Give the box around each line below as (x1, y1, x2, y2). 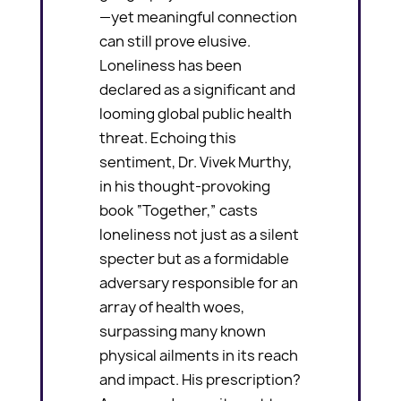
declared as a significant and (99, 79, 296, 99)
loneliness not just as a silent (99, 224, 300, 244)
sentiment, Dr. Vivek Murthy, (99, 151, 293, 172)
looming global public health (99, 103, 293, 124)
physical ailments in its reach (99, 345, 299, 365)
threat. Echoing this (99, 127, 237, 148)
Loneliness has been (99, 55, 243, 75)
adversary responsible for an (99, 272, 299, 293)
